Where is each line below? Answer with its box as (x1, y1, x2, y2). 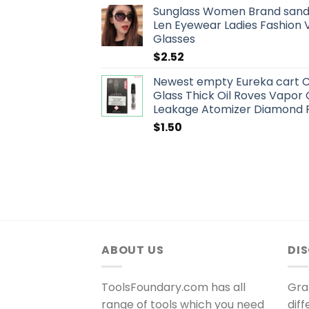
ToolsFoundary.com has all (101, 279, 246, 296)
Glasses (153, 30, 195, 47)
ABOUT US (101, 241, 164, 258)
